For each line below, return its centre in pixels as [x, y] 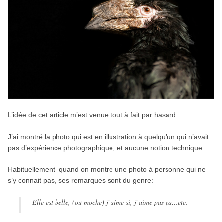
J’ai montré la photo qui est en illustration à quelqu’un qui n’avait [108, 137]
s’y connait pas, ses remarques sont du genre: [80, 181]
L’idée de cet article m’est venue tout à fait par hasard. [93, 115]
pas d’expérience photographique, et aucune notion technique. [106, 148]
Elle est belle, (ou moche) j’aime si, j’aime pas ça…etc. [110, 202]
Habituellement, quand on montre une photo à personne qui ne [107, 170]
